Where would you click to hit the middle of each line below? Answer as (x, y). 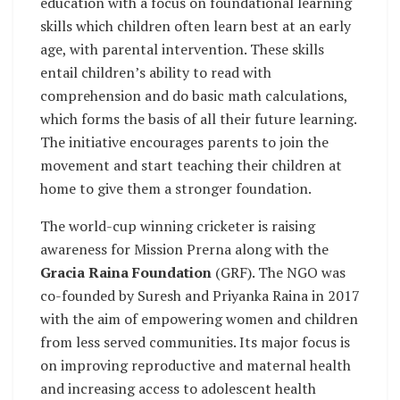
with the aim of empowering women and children (199, 318)
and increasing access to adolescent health (178, 388)
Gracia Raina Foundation (126, 272)
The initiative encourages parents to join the (184, 142)
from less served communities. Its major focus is (195, 342)
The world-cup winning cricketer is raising (178, 225)
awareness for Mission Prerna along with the (184, 249)
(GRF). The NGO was (279, 272)
